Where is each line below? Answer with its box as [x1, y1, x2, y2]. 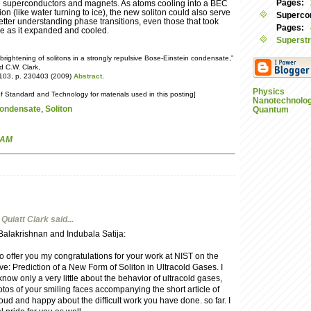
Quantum [253, 105, 289, 115]
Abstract [74, 72, 102, 81]
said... [49, 214, 74, 224]
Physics [253, 87, 285, 96]
